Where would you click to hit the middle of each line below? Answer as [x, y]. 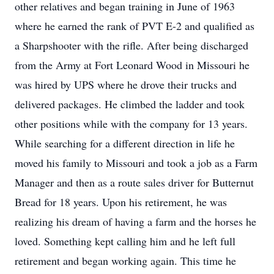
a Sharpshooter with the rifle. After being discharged [131, 45]
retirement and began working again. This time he [125, 261]
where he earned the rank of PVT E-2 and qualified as [135, 26]
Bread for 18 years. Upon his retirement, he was [121, 202]
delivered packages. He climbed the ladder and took [130, 104]
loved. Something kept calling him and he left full [125, 241]
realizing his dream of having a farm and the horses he [135, 221]
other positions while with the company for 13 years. [131, 124]
